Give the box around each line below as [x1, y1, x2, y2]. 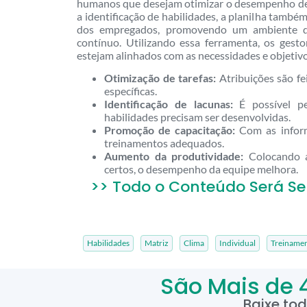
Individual [219, 238, 256, 249]
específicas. [104, 84, 157, 98]
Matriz [144, 238, 169, 249]
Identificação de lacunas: [104, 97, 233, 111]
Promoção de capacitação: [104, 123, 236, 137]
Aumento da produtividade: [104, 149, 243, 163]
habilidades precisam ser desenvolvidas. [104, 110, 291, 124]
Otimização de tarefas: [104, 71, 217, 85]
